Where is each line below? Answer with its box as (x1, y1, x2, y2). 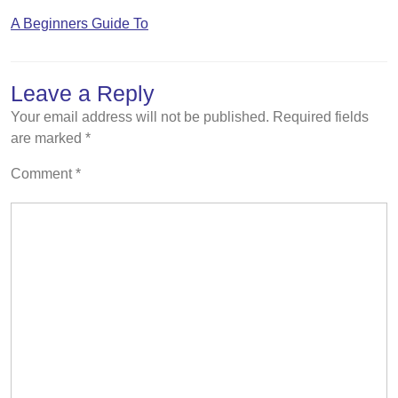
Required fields (273, 109, 369, 124)
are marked (11, 131, 85, 146)
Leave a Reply (11, 81, 155, 106)
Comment (11, 166, 76, 181)
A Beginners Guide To (11, 16, 148, 31)
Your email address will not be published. (11, 109, 269, 124)
